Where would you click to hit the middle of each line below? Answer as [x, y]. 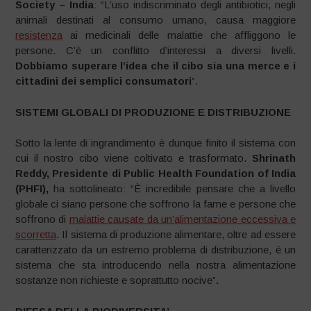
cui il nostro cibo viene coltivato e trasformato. [131, 158]
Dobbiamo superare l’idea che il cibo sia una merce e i [155, 66]
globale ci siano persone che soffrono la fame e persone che [155, 204]
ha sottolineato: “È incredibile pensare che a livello [175, 189]
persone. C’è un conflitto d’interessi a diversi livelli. [155, 51]
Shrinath [271, 158]
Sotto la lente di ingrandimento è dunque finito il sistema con [155, 143]
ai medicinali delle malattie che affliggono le [179, 35]
